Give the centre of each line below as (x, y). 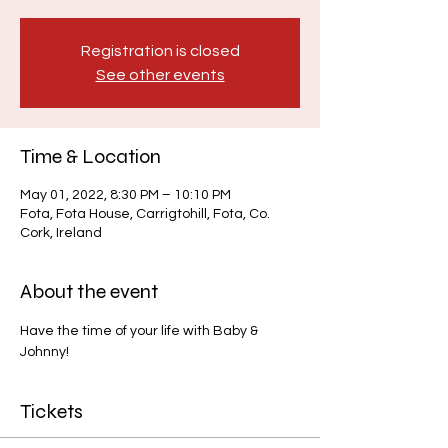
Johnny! (44, 352)
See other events (160, 75)
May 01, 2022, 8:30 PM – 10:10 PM (125, 195)
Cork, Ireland (61, 233)
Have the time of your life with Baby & (140, 331)
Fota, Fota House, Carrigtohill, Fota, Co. (145, 214)
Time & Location (90, 156)
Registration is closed (160, 51)
